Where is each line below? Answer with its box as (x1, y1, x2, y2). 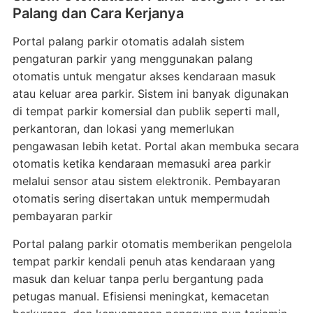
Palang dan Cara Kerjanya (12, 5, 184, 22)
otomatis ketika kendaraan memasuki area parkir (12, 156, 271, 170)
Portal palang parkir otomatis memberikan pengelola (12, 237, 292, 251)
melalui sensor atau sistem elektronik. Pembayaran (12, 174, 280, 188)
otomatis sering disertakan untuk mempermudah (12, 191, 270, 205)
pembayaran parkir (12, 209, 112, 223)
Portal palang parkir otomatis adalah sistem (12, 34, 245, 48)
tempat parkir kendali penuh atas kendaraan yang (12, 254, 275, 268)
